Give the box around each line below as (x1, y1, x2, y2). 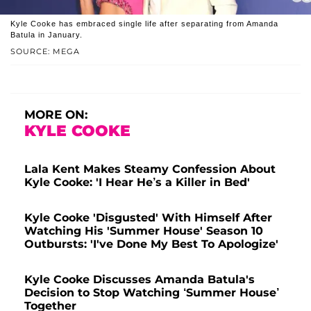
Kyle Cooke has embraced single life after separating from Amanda (10, 19, 278, 28)
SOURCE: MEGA (10, 47, 80, 57)
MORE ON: (24, 108, 87, 122)
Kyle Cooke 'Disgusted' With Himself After (24, 211, 272, 225)
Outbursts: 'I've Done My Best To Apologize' (24, 237, 278, 251)
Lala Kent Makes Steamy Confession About (24, 162, 276, 176)
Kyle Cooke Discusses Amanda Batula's (24, 273, 255, 287)
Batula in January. (10, 31, 83, 40)
